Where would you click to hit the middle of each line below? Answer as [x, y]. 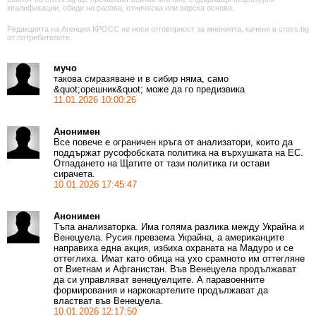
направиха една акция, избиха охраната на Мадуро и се [174, 248]
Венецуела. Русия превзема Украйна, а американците [169, 238]
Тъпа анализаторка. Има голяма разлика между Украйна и [179, 227]
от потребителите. [39, 38]
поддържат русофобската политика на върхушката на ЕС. [178, 153]
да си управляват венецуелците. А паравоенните [159, 280]
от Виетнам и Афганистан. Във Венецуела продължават [175, 269]
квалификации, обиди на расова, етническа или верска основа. [121, 8]
